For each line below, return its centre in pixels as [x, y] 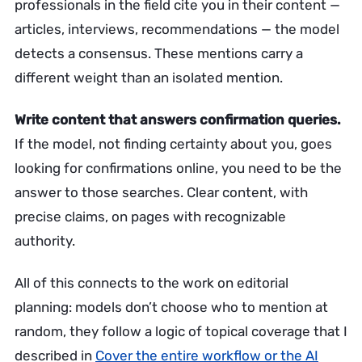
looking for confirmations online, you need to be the [178, 168]
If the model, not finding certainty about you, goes [173, 144]
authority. [45, 241]
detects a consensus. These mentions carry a [159, 53]
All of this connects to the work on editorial [152, 283]
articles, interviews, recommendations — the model [177, 29]
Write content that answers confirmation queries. [178, 120]
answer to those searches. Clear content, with [161, 192]
